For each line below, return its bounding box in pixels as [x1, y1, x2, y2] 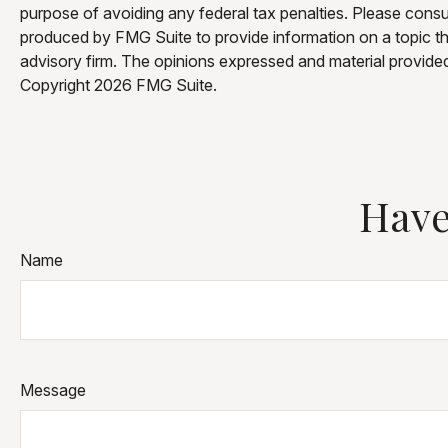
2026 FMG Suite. [94, 74, 217, 95]
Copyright [20, 74, 94, 95]
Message [20, 379, 86, 400]
